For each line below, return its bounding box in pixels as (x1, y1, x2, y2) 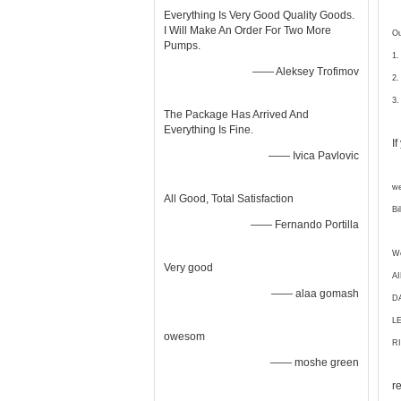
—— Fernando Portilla (251, 218, 359, 231)
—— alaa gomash (271, 287, 359, 300)
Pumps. (164, 39, 200, 52)
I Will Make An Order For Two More (164, 24, 331, 37)
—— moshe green (270, 356, 359, 369)
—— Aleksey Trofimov (252, 65, 359, 78)
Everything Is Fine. (164, 124, 253, 136)
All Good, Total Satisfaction (164, 192, 294, 205)
